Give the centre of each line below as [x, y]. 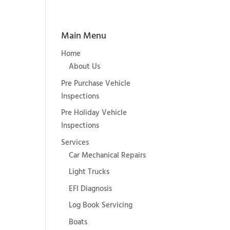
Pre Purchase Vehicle [96, 83]
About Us [85, 67]
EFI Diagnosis [91, 189]
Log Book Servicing [101, 205]
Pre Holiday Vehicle [94, 113]
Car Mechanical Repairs [108, 155]
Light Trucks [89, 172]
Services [75, 142]
